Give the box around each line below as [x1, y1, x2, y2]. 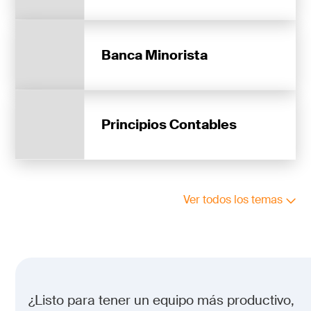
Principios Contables [101, 115, 237, 133]
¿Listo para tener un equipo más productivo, [28, 292, 294, 309]
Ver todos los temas [183, 193, 283, 208]
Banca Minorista [101, 46, 208, 64]
